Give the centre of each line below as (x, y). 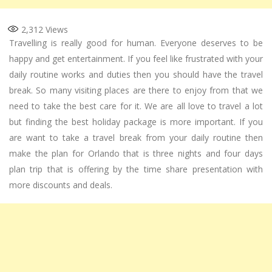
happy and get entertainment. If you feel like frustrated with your (136, 59)
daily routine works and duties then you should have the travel (136, 75)
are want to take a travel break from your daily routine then (136, 138)
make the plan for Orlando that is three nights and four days (136, 154)
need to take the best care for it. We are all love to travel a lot (136, 106)
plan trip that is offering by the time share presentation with (136, 169)
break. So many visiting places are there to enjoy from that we (136, 90)
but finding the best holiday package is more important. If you (136, 122)
